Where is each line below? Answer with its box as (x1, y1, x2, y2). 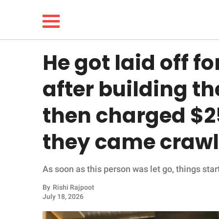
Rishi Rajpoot (53, 183, 94, 191)
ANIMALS (17, 191, 55, 201)
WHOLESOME (17, 141, 70, 151)
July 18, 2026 (43, 193, 84, 200)
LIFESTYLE (17, 91, 60, 101)
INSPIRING (17, 166, 59, 176)
